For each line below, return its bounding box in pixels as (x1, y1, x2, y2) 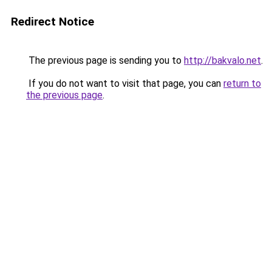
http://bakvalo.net (184, 55, 261, 66)
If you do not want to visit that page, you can (26, 78, 223, 89)
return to (223, 78, 261, 89)
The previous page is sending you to (26, 55, 184, 66)
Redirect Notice (11, 15, 94, 29)
